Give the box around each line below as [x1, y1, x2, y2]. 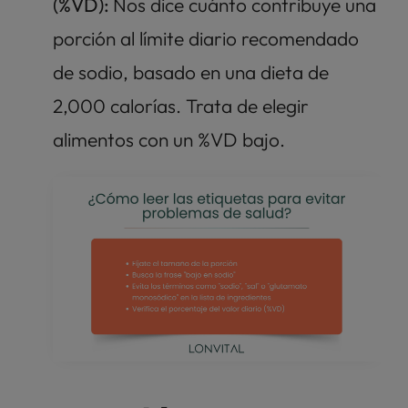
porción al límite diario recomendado [53, 26, 359, 51]
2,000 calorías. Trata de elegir [53, 94, 309, 118]
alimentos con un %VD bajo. [53, 127, 285, 152]
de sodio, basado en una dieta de [53, 60, 329, 85]
